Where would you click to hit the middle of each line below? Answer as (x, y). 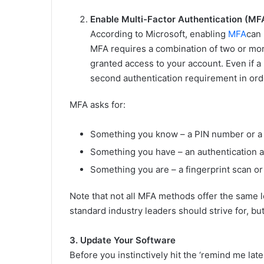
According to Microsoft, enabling (159, 34)
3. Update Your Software (123, 240)
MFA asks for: (98, 105)
